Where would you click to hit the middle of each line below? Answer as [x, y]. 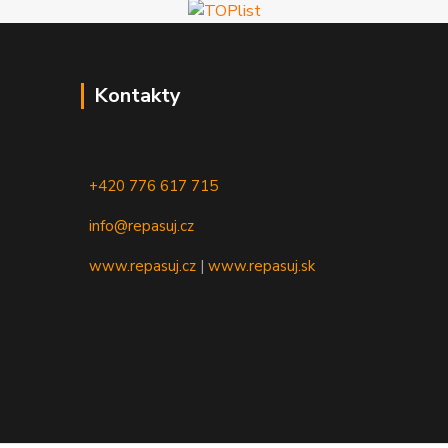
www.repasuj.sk [262, 266]
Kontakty [138, 96]
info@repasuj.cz [142, 226]
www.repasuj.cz [143, 266]
